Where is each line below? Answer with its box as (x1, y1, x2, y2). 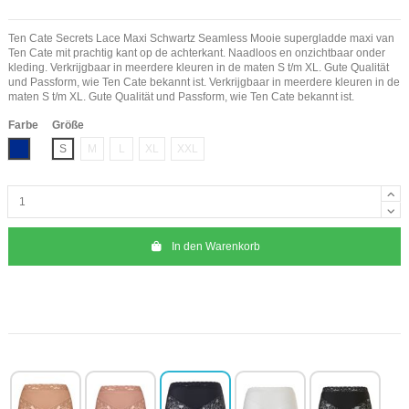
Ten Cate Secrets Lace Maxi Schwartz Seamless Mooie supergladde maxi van (8, 31, 394, 45)
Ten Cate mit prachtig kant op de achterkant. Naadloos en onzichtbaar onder (8, 46, 385, 59)
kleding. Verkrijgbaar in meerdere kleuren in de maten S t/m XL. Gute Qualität (8, 60, 389, 74)
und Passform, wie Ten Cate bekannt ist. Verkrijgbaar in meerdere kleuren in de (8, 75, 400, 89)
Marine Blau (18, 142, 79, 155)
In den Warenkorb (171, 239, 260, 253)
